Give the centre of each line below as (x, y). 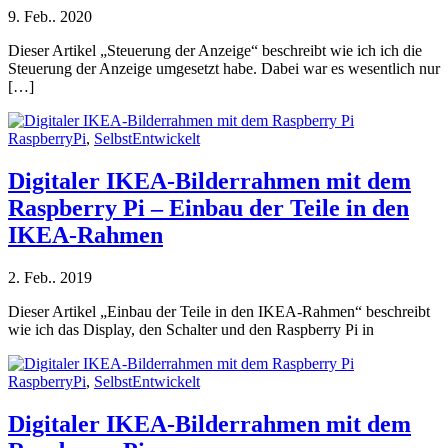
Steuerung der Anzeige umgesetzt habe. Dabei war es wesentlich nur (224, 68)
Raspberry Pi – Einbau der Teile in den (208, 207)
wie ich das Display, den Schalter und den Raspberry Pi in (191, 329)
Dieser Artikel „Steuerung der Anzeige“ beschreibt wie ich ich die (215, 50)
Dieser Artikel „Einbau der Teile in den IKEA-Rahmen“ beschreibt (219, 311)
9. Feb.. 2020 (50, 16)
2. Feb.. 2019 (50, 277)
